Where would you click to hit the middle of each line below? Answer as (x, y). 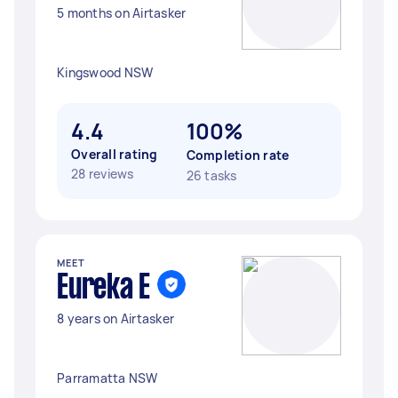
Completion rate (238, 155)
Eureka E (103, 289)
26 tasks (211, 175)
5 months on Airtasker (122, 13)
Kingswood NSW (105, 72)
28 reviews (103, 174)
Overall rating (115, 154)
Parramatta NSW (107, 378)
